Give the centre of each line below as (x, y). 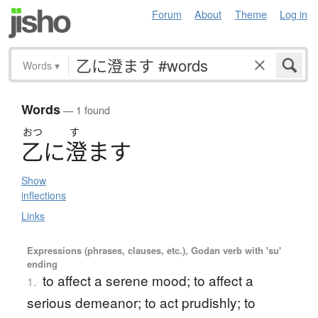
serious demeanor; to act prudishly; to (141, 302)
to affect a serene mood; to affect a (148, 280)
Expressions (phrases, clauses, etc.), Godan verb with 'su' (154, 251)
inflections (44, 196)
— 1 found (85, 110)
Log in (294, 14)
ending (42, 264)
